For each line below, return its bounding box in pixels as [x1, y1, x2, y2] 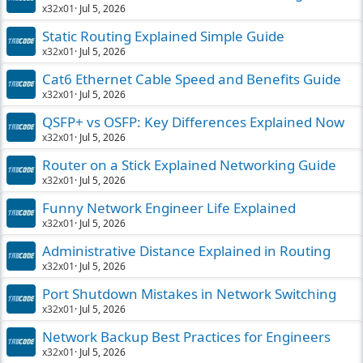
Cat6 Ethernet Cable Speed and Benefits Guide [42, 70, 341, 88]
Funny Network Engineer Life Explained [42, 199, 296, 217]
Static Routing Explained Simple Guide [42, 27, 284, 45]
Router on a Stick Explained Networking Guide [42, 156, 336, 174]
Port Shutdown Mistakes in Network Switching [42, 284, 336, 303]
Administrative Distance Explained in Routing [42, 241, 331, 260]
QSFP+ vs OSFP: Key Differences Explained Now [42, 113, 344, 131]
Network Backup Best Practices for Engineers [42, 327, 331, 346]
